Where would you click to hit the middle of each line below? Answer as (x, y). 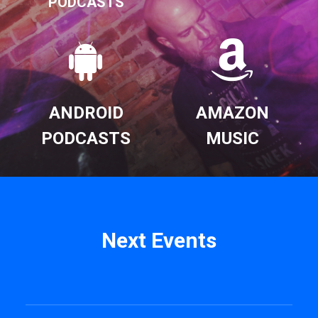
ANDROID (86, 113)
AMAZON (232, 113)
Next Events (159, 240)
